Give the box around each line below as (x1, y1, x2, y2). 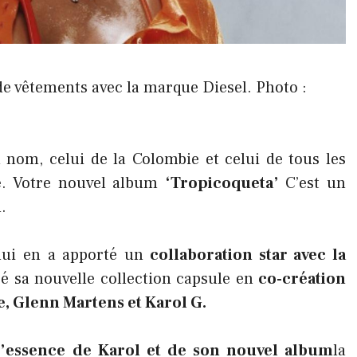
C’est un (278, 173, 347, 194)
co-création (258, 269, 346, 289)
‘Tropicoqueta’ (164, 173, 279, 194)
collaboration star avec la (150, 245, 347, 265)
